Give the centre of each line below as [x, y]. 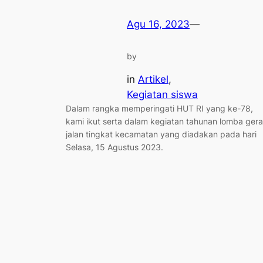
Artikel [153, 79]
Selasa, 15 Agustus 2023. [119, 147]
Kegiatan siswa [162, 94]
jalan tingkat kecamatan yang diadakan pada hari [161, 134]
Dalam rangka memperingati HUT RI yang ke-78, [159, 108]
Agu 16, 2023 [158, 24]
